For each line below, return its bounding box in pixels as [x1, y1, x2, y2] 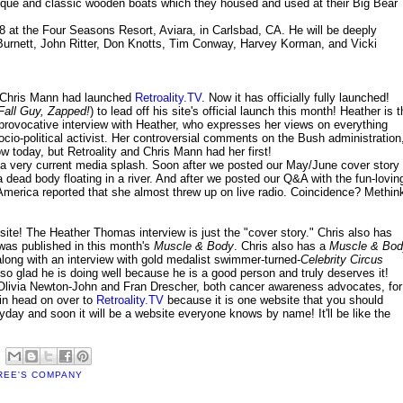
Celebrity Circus [300, 253, 383, 267]
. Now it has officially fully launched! [201, 91, 390, 105]
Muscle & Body [154, 239, 234, 254]
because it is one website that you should [164, 293, 383, 308]
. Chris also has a [234, 239, 329, 254]
